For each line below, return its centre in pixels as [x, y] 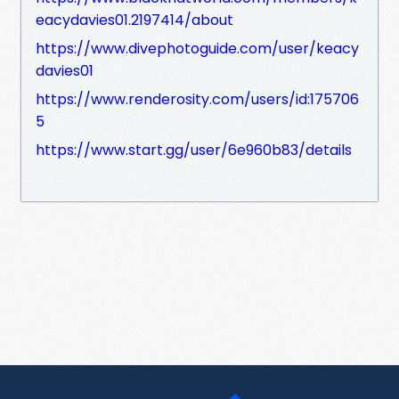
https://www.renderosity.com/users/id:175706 [197, 99]
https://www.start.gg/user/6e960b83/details [194, 150]
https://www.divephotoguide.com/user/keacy [197, 48]
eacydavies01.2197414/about [134, 20]
